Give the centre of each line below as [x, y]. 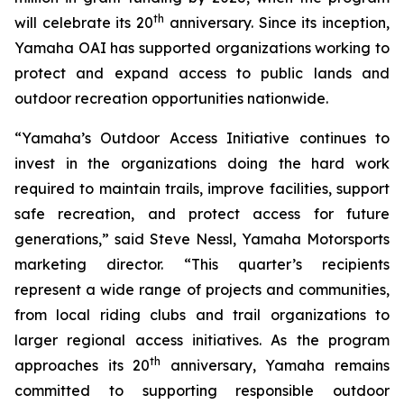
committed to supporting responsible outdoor [202, 390]
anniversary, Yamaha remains [275, 365]
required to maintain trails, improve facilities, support [202, 188]
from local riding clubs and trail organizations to [202, 315]
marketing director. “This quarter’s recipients [202, 264]
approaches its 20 [83, 365]
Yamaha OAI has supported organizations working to [202, 48]
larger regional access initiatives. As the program [202, 340]
